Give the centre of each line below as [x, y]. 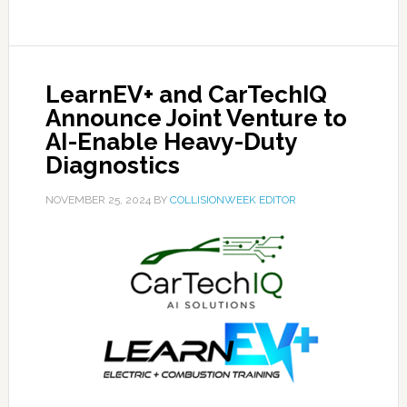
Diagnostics [112, 165]
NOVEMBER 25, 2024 [98, 200]
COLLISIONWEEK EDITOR [233, 200]
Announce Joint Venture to [196, 118]
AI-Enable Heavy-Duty [170, 142]
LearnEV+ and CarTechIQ [186, 94]
